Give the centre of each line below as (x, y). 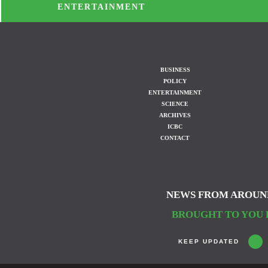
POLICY (175, 81)
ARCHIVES (175, 115)
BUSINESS (175, 70)
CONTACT (175, 138)
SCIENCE (175, 104)
